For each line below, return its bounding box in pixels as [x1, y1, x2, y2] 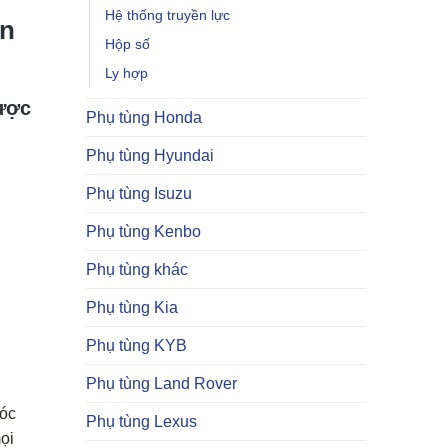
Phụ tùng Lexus [86, 413, 197, 430]
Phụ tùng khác [86, 261, 188, 278]
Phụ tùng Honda [86, 109, 202, 126]
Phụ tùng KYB [86, 337, 187, 354]
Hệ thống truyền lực [105, 7, 230, 23]
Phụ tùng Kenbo [86, 223, 201, 240]
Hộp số [105, 36, 150, 52]
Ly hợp [105, 65, 148, 81]
